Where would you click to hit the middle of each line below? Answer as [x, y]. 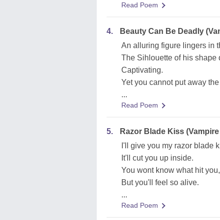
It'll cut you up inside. [157, 158]
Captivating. [142, 70]
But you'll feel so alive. [160, 182]
